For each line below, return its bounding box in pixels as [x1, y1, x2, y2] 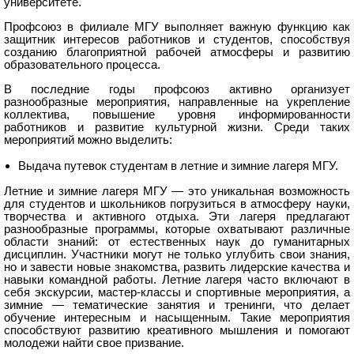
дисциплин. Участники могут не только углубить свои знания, [4, 247, 350, 261]
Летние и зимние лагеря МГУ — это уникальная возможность [4, 184, 350, 198]
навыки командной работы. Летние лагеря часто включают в [4, 273, 350, 286]
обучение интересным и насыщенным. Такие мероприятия [4, 311, 350, 324]
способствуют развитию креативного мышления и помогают [4, 323, 350, 337]
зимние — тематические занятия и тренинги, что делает [4, 298, 350, 311]
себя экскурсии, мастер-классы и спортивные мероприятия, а [4, 285, 350, 299]
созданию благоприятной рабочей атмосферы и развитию [4, 46, 350, 59]
